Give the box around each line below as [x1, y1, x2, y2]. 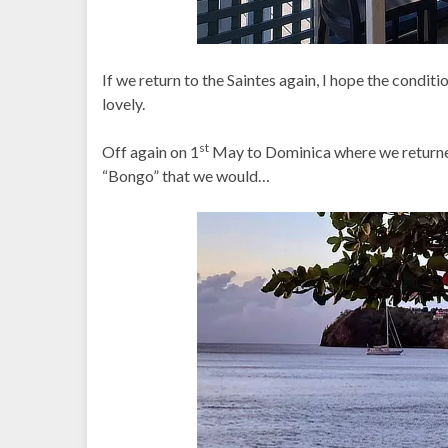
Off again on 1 [102, 142, 199, 162]
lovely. [102, 94, 145, 114]
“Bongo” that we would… [102, 166, 270, 186]
